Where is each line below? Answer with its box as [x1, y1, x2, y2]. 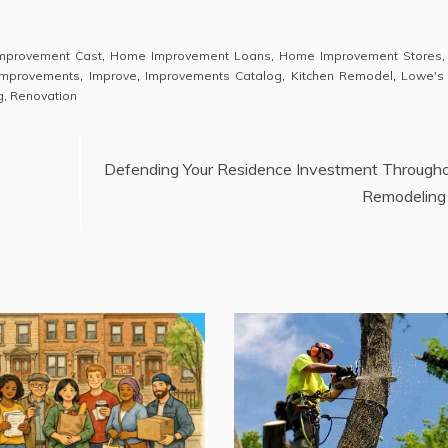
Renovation [10, 87, 77, 103]
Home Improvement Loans [110, 47, 271, 63]
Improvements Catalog [145, 67, 283, 83]
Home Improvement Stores [278, 47, 442, 63]
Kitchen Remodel [290, 67, 393, 83]
